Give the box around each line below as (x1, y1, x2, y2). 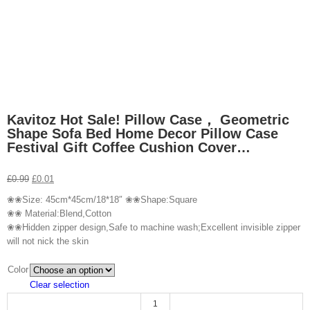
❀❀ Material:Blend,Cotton (7, 208, 111, 219)
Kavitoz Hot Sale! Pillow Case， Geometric (7, 111, 289, 127)
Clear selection (30, 279, 89, 290)
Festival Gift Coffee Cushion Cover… (7, 139, 250, 155)
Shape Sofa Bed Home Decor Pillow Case (7, 125, 278, 141)
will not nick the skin (7, 235, 89, 246)
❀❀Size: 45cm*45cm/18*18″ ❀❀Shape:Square (7, 194, 197, 205)
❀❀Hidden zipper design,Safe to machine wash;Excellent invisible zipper (7, 221, 300, 232)
